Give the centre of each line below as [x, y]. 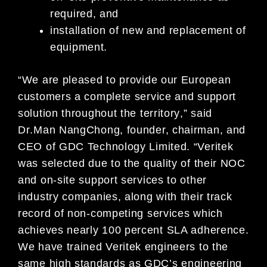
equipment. [79, 47]
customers [46, 97]
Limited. [171, 147]
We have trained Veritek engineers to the [123, 247]
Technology [118, 147]
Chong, [106, 130]
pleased [84, 80]
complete [109, 97]
